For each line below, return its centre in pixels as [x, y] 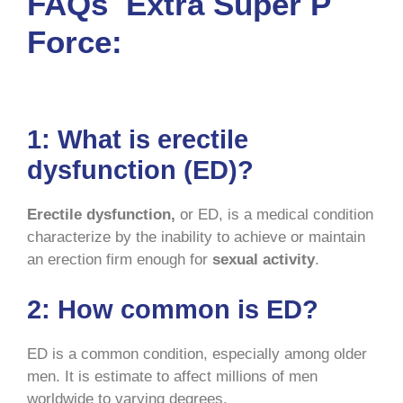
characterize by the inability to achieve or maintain [196, 237]
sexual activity [264, 260]
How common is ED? [188, 309]
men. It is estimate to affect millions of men [172, 376]
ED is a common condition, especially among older [197, 354]
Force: [75, 41]
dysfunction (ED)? [140, 170]
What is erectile [153, 140]
